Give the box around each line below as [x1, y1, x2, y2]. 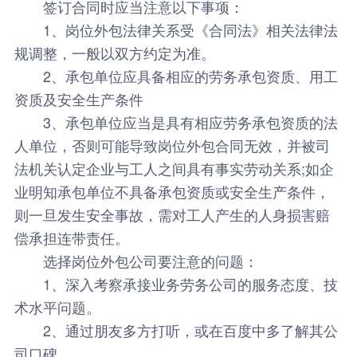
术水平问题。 [14, 296, 100, 317]
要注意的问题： [157, 249, 258, 271]
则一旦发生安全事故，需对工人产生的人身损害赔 [14, 203, 330, 225]
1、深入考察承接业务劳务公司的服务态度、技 [14, 273, 338, 294]
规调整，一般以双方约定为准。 [14, 41, 215, 63]
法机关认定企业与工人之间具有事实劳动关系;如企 [14, 157, 334, 178]
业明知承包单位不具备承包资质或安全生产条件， [14, 180, 330, 202]
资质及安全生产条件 [14, 88, 143, 109]
